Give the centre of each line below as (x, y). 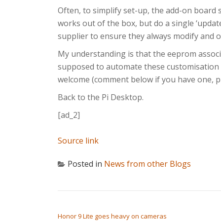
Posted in (86, 164)
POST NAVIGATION (97, 204)
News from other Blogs (147, 164)
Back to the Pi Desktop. (101, 97)
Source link (78, 141)
